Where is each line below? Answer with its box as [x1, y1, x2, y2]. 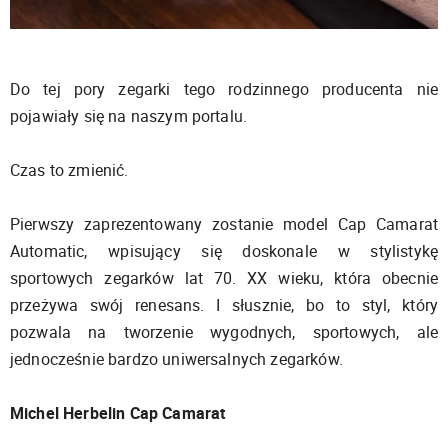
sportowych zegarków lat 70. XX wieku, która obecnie [10, 266, 438, 289]
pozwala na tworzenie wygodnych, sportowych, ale [10, 320, 438, 343]
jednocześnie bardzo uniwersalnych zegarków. [10, 347, 343, 370]
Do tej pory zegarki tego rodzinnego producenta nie [10, 77, 438, 100]
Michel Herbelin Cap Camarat [10, 401, 226, 424]
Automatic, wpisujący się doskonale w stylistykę [10, 239, 438, 262]
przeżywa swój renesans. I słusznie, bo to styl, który [10, 293, 438, 316]
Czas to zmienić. [10, 158, 129, 181]
